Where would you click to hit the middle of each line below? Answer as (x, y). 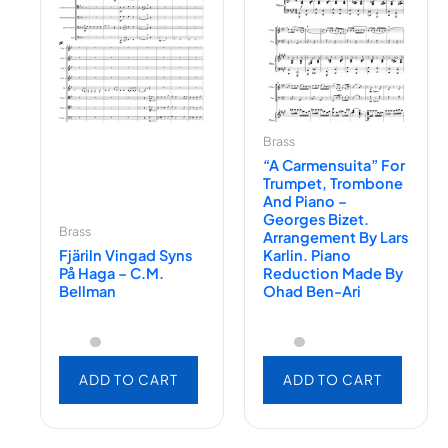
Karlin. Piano (306, 254)
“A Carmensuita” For (333, 164)
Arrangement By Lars (335, 236)
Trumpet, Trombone (332, 182)
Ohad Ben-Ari (311, 290)
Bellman (87, 290)
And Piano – (304, 200)
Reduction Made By (332, 272)
